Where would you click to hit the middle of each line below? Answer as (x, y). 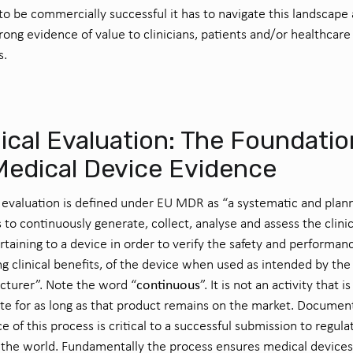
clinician (165, 34)
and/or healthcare (299, 34)
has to (198, 13)
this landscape (308, 13)
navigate (242, 13)
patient (221, 34)
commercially (70, 13)
